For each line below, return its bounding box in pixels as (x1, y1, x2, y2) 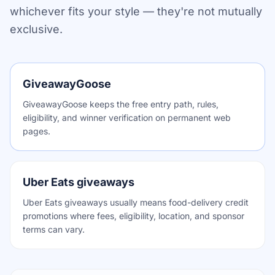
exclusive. (10, 23, 63, 36)
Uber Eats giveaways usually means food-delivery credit (23, 197, 249, 207)
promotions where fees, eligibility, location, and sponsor (23, 211, 244, 221)
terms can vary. (23, 224, 85, 234)
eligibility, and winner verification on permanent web (23, 112, 231, 123)
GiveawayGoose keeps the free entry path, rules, (23, 99, 219, 109)
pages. (23, 126, 50, 136)
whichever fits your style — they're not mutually (10, 5, 262, 18)
